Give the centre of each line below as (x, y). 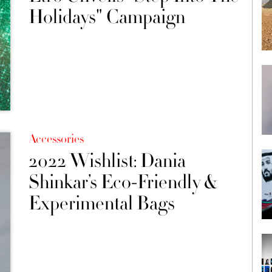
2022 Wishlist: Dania (107, 161)
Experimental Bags (101, 203)
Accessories (56, 139)
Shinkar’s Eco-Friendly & (122, 182)
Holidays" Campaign (107, 17)
